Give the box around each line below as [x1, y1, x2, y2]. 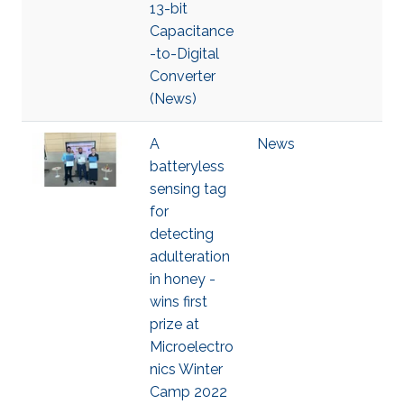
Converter [150, 68, 216, 85]
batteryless [150, 158, 225, 175]
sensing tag [150, 180, 226, 197]
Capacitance [150, 23, 234, 40]
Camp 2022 [150, 383, 227, 400]
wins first [150, 293, 207, 310]
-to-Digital [150, 45, 219, 62]
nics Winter [150, 361, 223, 378]
